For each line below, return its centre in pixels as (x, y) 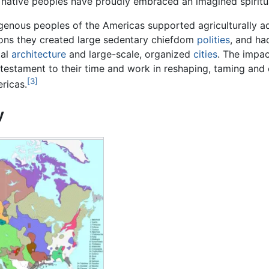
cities (206, 54)
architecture (39, 54)
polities (214, 40)
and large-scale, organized (130, 54)
